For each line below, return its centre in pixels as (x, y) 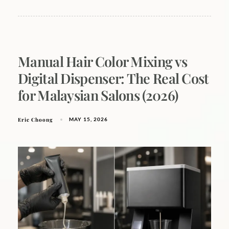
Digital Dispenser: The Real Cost (113, 78)
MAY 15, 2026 (89, 119)
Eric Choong (36, 119)
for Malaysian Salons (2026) (98, 95)
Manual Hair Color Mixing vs (103, 61)
